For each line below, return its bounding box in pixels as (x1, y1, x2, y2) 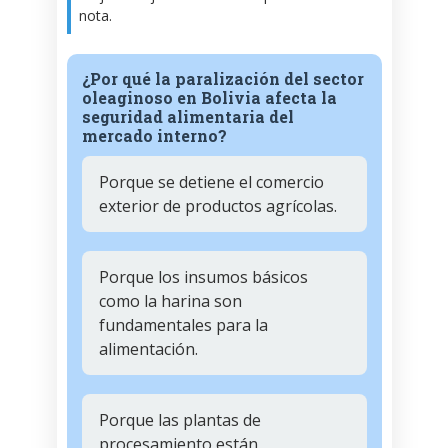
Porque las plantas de (98, 408, 261, 431)
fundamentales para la (98, 313, 268, 336)
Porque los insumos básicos (98, 265, 308, 288)
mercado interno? (81, 125, 227, 147)
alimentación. (98, 337, 198, 360)
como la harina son (98, 289, 242, 312)
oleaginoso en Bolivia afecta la (81, 87, 337, 109)
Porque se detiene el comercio (98, 170, 324, 193)
